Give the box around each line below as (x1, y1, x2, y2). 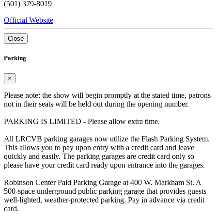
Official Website (4, 16, 53, 25)
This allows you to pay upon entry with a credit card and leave (4, 143, 194, 152)
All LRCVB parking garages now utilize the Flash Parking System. (4, 134, 210, 143)
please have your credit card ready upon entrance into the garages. (4, 160, 205, 169)
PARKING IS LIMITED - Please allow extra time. (4, 117, 160, 125)
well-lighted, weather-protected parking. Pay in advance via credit (4, 195, 204, 204)
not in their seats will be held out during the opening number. (4, 99, 189, 108)
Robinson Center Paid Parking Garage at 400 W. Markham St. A (4, 178, 201, 186)
